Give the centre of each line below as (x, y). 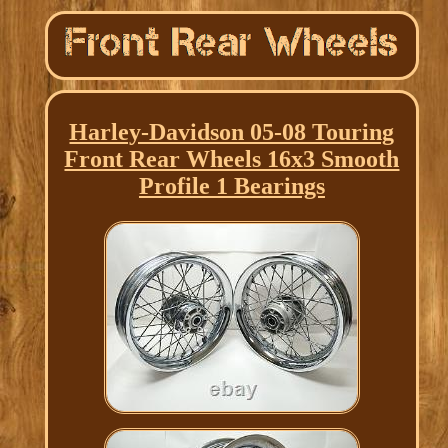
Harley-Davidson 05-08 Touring (232, 132)
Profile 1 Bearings (231, 186)
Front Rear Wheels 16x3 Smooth (232, 159)
